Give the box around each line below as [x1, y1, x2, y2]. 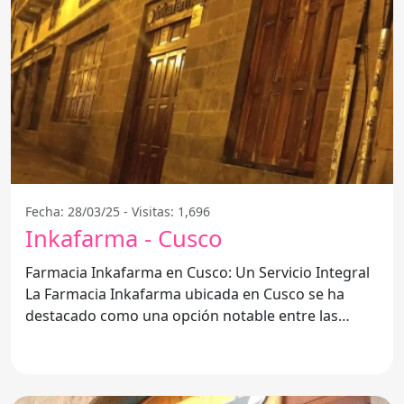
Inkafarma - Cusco [25, 222, 222, 254]
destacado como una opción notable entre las [25, 305, 338, 326]
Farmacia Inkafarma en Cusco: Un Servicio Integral [25, 262, 370, 282]
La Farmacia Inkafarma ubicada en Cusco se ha [25, 283, 344, 304]
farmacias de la [25, 326, 129, 347]
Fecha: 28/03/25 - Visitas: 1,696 [25, 202, 210, 220]
